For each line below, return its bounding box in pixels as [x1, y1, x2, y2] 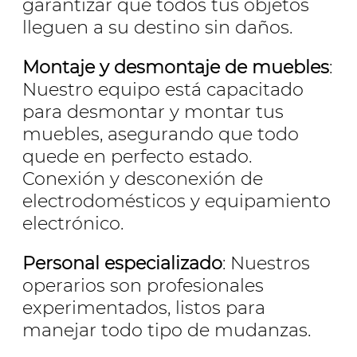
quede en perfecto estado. [22, 144, 252, 167]
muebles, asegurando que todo [22, 122, 299, 145]
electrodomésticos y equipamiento [22, 189, 331, 212]
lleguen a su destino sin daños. [22, 15, 292, 38]
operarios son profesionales [22, 274, 264, 297]
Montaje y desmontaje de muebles [22, 55, 329, 78]
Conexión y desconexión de [22, 167, 263, 190]
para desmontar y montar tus [22, 100, 284, 123]
